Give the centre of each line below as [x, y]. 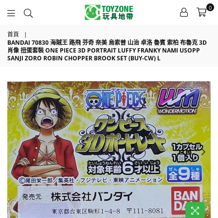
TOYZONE [78, 27]
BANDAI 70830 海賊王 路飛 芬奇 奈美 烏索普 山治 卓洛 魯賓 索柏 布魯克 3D [107, 43]
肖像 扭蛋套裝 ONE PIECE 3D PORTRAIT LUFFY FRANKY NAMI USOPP [104, 50]
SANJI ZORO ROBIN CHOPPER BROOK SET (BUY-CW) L [84, 58]
